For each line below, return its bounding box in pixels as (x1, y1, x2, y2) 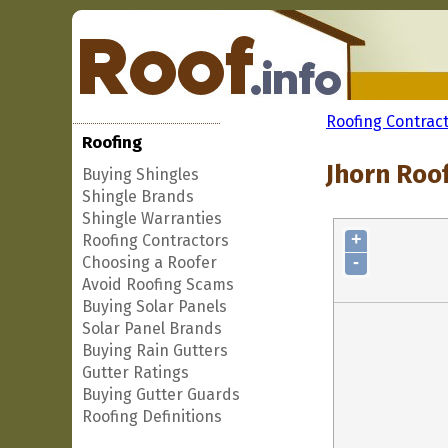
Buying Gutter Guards (82, 385, 240, 404)
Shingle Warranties (82, 209, 222, 228)
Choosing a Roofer (82, 253, 217, 272)
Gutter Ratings (82, 363, 189, 382)
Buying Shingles (82, 165, 199, 184)
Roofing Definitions (82, 407, 222, 426)
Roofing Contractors (82, 231, 229, 250)
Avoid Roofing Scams (82, 275, 234, 294)
